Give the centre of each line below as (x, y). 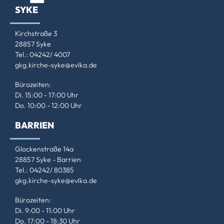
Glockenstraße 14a (44, 149)
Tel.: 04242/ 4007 (42, 55)
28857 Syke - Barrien (48, 160)
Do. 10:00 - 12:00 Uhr (48, 106)
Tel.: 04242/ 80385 (44, 170)
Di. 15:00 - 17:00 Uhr (47, 95)
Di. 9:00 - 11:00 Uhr (45, 211)
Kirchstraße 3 (36, 34)
